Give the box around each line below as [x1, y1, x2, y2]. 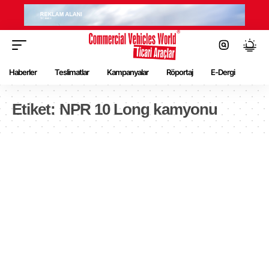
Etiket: [12, 100, 59, 118]
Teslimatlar [55, 67, 89, 77]
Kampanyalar [107, 67, 148, 77]
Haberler [9, 67, 37, 77]
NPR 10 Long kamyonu [59, 100, 217, 118]
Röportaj [166, 67, 193, 77]
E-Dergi [211, 67, 235, 77]
